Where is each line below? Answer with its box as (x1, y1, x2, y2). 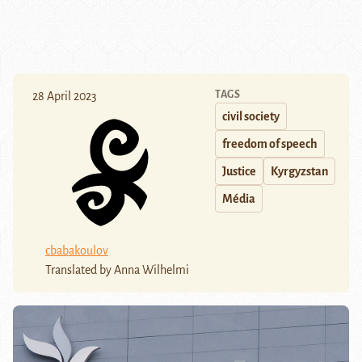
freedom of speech (222, 137, 318, 151)
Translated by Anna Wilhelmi (45, 263, 189, 276)
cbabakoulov (45, 243, 108, 257)
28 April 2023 (32, 90, 97, 103)
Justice (222, 165, 256, 179)
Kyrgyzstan (271, 165, 328, 179)
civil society (222, 110, 280, 124)
